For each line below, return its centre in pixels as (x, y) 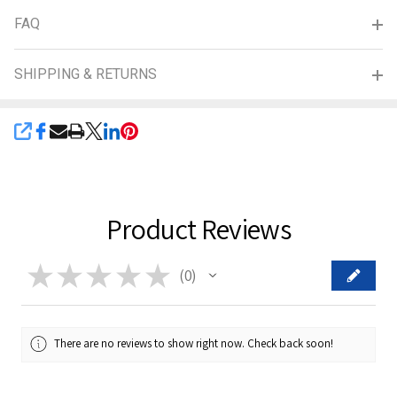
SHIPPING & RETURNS (86, 74)
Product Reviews (198, 228)
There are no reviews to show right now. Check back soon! (194, 343)
